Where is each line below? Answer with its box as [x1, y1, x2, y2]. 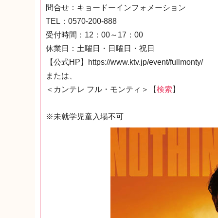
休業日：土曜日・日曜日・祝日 [46, 44, 155, 53]
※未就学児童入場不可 [46, 112, 124, 121]
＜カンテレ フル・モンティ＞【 [46, 85, 157, 93]
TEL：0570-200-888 [46, 17, 117, 25]
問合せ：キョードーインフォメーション [46, 3, 186, 12]
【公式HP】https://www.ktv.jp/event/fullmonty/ [46, 58, 203, 66]
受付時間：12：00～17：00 [46, 31, 143, 39]
